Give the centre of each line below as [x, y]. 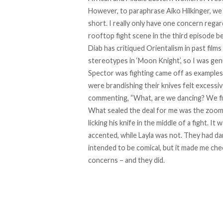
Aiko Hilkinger [188, 11]
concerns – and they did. [126, 160]
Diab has [102, 48]
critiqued [131, 48]
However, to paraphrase [127, 11]
